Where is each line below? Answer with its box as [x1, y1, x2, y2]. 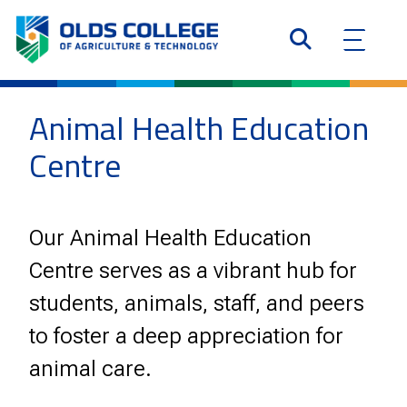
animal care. [29, 356, 152, 382]
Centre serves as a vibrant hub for [29, 258, 357, 284]
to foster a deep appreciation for [29, 323, 343, 350]
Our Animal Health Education [29, 225, 312, 252]
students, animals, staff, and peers [29, 291, 364, 317]
